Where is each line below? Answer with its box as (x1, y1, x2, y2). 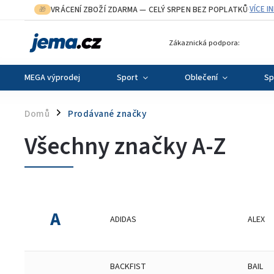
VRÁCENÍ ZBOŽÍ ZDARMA (51, 4, 138, 15)
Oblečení (185, 72, 218, 84)
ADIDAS (110, 213, 136, 226)
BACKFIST (110, 261, 146, 273)
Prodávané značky (68, 107, 146, 120)
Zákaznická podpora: (169, 37, 240, 48)
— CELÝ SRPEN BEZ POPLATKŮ (138, 4, 248, 15)
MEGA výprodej (24, 72, 80, 84)
